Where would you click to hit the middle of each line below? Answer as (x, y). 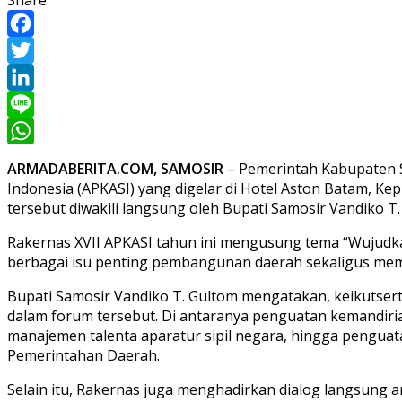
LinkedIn (36, 104)
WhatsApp (42, 157)
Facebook (39, 50)
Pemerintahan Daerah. (83, 355)
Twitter (32, 77)
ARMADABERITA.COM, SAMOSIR (115, 168)
